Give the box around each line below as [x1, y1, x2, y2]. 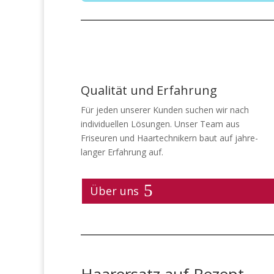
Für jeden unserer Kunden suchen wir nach [81, 104, 249, 116]
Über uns [89, 183, 139, 199]
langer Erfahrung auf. [81, 146, 163, 158]
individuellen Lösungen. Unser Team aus [81, 118, 240, 130]
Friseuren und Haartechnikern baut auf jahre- [81, 132, 258, 144]
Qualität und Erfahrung [81, 82, 217, 99]
